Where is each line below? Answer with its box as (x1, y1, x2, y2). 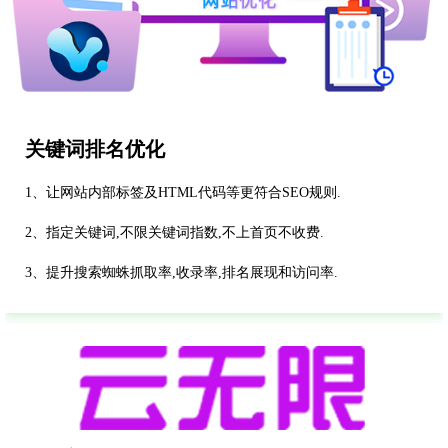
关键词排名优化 (25, 138, 165, 161)
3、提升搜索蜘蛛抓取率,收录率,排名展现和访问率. (25, 265, 338, 281)
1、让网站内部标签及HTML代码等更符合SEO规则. (25, 185, 341, 201)
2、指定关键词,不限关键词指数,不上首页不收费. (25, 225, 324, 241)
